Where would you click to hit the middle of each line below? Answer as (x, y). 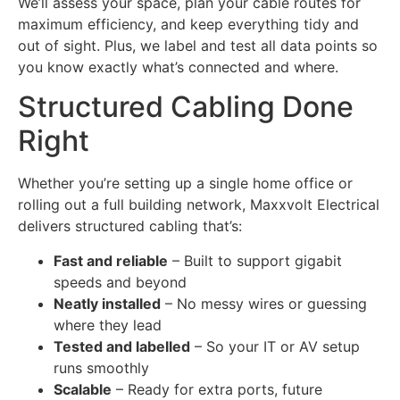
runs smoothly (101, 367)
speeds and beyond (120, 282)
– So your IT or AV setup (275, 346)
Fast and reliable (111, 260)
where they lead (108, 325)
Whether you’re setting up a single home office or (185, 183)
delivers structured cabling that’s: (130, 226)
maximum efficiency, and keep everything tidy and (188, 24)
